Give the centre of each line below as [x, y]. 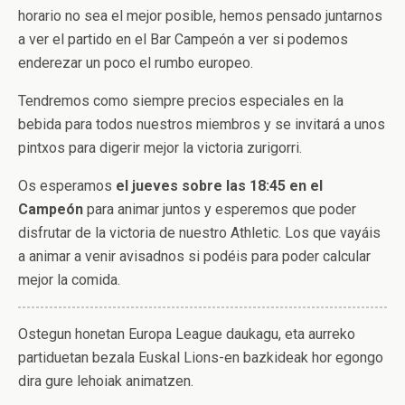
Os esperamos [67, 186]
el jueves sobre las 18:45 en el [219, 186]
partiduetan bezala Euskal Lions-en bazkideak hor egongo [201, 358]
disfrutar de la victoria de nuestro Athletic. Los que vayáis [199, 233]
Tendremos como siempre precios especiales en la [181, 101]
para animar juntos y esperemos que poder [220, 209]
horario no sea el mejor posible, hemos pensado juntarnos [200, 16]
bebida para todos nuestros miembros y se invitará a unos [202, 124]
